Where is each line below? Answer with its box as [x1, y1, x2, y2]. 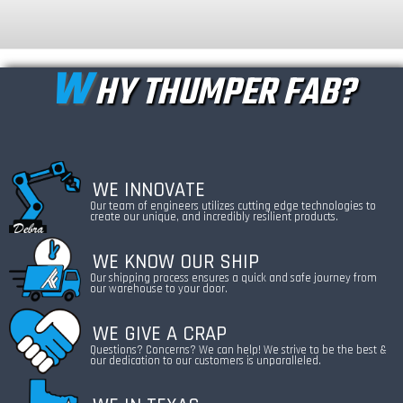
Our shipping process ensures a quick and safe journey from [90, 270, 377, 285]
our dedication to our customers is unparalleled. [90, 353, 321, 368]
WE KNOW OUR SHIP [92, 248, 259, 275]
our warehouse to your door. [90, 281, 228, 296]
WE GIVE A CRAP [92, 320, 227, 347]
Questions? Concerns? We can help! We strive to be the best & [90, 342, 387, 357]
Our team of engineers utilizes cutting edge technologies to [90, 198, 376, 213]
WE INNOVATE [92, 176, 205, 203]
